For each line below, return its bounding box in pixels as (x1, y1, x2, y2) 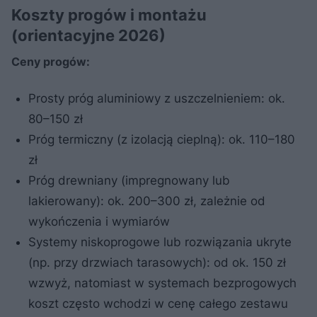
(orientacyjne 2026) (11, 25, 166, 45)
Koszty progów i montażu (11, 5, 207, 24)
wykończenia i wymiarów (28, 214, 170, 229)
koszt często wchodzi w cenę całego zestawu (28, 296, 288, 311)
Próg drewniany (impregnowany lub (28, 173, 230, 188)
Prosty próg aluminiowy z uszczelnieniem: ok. (28, 91, 285, 105)
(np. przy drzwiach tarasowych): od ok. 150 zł (28, 255, 286, 270)
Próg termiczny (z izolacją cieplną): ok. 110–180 (28, 132, 295, 146)
